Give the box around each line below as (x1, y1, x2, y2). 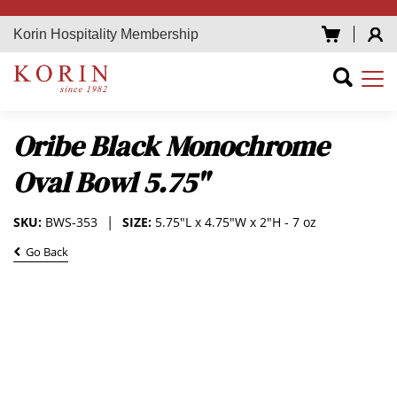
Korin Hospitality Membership (13, 27, 198, 42)
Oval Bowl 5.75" (13, 162, 208, 202)
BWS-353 (45, 213, 97, 230)
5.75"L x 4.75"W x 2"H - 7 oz (155, 213, 316, 230)
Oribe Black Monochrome (13, 126, 329, 166)
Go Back (20, 244, 68, 261)
